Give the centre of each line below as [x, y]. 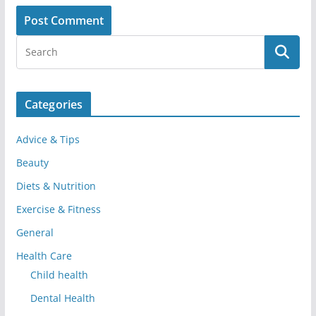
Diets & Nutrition [56, 186]
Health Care [44, 255]
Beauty [32, 162]
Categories [54, 104]
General [35, 232]
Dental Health [62, 298]
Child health [59, 274]
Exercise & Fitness [58, 209]
